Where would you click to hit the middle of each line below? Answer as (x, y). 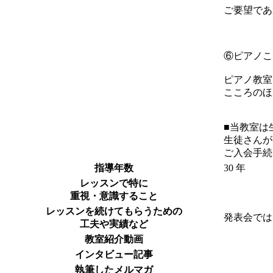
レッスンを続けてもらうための (114, 211)
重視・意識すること (114, 196)
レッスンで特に (114, 183)
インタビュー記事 (114, 255)
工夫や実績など (114, 224)
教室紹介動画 (114, 239)
